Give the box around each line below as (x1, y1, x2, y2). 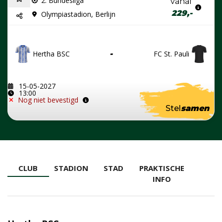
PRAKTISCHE (139, 163, 185, 173)
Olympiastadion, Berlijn (41, 9, 115, 19)
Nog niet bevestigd (18, 95, 78, 105)
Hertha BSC (33, 49, 70, 58)
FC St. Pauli (154, 49, 189, 58)
